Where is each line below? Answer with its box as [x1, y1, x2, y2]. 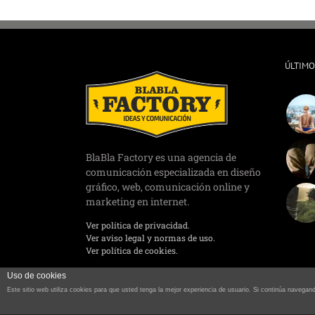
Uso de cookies [7, 271, 66, 281]
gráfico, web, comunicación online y [86, 180, 250, 194]
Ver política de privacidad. [86, 219, 190, 231]
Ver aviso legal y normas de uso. [86, 232, 215, 244]
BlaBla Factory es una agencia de [86, 150, 236, 165]
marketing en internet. [86, 195, 189, 209]
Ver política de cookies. [86, 245, 178, 257]
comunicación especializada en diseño [86, 165, 261, 179]
